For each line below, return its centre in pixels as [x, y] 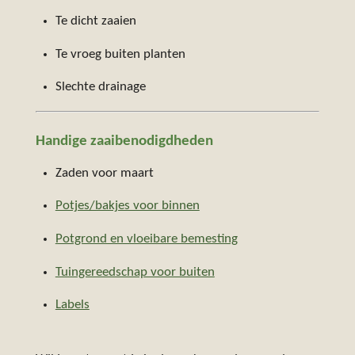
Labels [72, 305]
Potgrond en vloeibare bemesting [146, 240]
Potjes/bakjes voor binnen [127, 206]
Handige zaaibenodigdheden [124, 142]
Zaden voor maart [104, 173]
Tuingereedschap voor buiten [135, 272]
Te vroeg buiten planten [120, 54]
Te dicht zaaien [95, 22]
